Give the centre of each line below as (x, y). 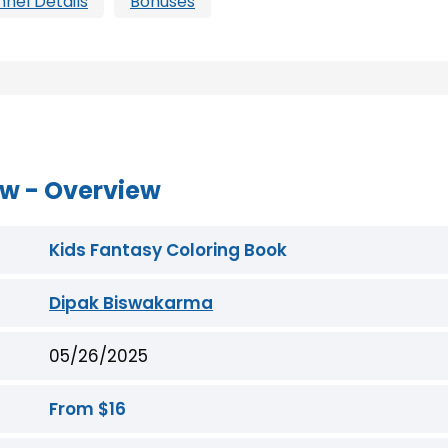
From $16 (88, 408)
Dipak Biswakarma (131, 302)
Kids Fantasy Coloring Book (168, 249)
